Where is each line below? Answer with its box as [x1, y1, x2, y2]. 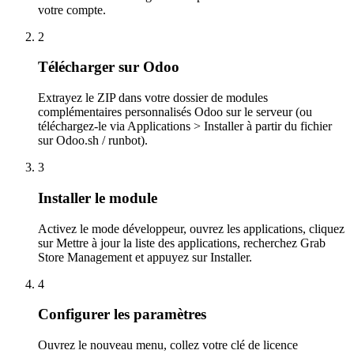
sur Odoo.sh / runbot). [38, 134, 148, 148]
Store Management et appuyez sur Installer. [38, 250, 252, 264]
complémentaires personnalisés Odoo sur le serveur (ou [38, 105, 312, 119]
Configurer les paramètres [38, 306, 206, 323]
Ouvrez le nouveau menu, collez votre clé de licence [38, 338, 298, 352]
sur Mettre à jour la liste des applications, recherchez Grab [38, 235, 326, 250]
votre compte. [38, 2, 106, 17]
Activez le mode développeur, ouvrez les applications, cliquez [38, 221, 345, 235]
